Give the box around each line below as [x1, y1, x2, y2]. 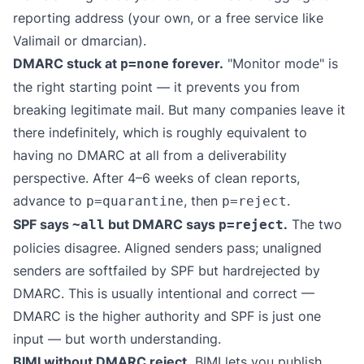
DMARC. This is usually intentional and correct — [13, 285, 314, 301]
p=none [120, 56, 169, 71]
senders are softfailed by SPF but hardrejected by [13, 262, 320, 279]
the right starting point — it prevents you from [13, 79, 300, 95]
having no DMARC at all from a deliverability [13, 147, 287, 163]
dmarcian [81, 32, 138, 49]
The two [288, 216, 342, 232]
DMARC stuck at [13, 55, 120, 71]
